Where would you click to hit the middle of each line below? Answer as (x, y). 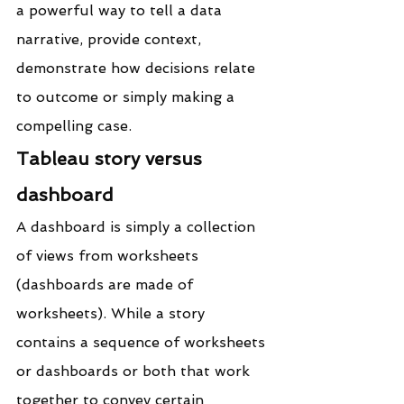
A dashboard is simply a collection (138, 226)
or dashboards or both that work (135, 371)
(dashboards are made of (107, 284)
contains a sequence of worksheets (143, 342)
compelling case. (74, 125)
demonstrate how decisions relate (138, 68)
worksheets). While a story (113, 313)
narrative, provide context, (111, 39)
